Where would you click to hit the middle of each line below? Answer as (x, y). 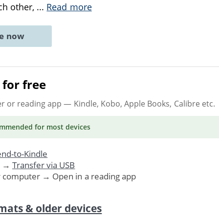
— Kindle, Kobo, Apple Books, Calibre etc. (138, 103)
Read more (69, 7)
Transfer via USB (44, 165)
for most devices (62, 127)
